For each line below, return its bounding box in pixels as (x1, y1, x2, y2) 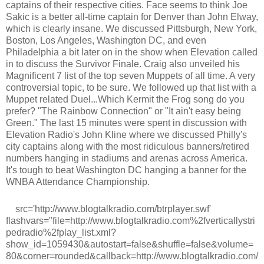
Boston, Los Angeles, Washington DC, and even (6, 35, 206, 46)
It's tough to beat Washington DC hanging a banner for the (6, 165, 246, 176)
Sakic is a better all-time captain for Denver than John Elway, (6, 12, 258, 22)
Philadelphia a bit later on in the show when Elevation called (6, 47, 258, 58)
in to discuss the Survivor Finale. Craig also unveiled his (6, 59, 240, 70)
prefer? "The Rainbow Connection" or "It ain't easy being (6, 106, 241, 117)
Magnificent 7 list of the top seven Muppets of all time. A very (6, 71, 255, 81)
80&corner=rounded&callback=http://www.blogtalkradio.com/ (6, 251, 258, 262)
